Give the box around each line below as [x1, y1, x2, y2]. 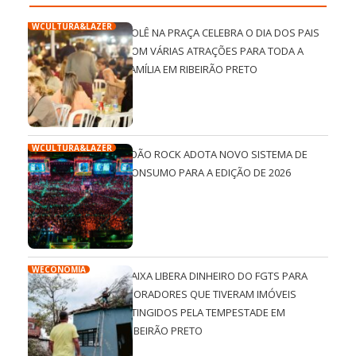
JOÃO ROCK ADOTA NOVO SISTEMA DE [125, 147, 308, 162]
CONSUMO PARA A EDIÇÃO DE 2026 [125, 165, 292, 180]
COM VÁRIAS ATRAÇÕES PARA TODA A [125, 43, 304, 58]
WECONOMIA [32, 264, 86, 276]
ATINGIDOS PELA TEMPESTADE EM [125, 305, 286, 320]
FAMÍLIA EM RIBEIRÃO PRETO [125, 61, 258, 76]
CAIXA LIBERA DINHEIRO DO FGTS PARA [125, 269, 308, 284]
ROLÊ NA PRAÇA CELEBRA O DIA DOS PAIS [125, 25, 320, 40]
